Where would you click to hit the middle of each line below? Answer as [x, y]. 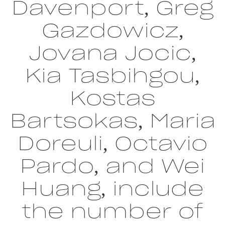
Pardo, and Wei [113, 166]
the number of [113, 211]
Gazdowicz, [113, 30]
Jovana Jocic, [113, 53]
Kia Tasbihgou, [113, 75]
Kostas [113, 98]
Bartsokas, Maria [113, 121]
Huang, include [113, 188]
